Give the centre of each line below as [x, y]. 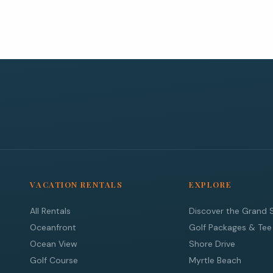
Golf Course [54, 260]
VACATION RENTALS [76, 184]
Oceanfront [53, 227]
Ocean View [54, 244]
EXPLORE [211, 184]
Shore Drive [212, 244]
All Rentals [51, 211]
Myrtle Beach [215, 260]
